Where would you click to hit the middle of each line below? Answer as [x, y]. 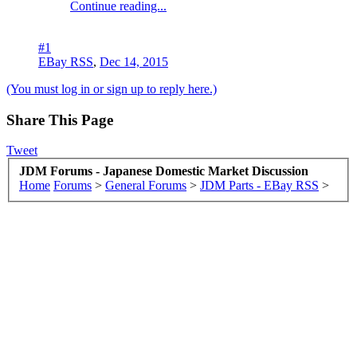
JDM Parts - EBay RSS [259, 185]
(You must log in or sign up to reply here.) [112, 88]
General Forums [146, 185]
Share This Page [60, 120]
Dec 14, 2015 [134, 61]
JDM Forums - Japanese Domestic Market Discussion [164, 171]
